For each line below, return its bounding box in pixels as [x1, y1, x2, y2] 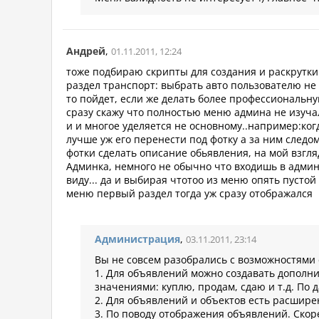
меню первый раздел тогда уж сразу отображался [66, 187, 313, 201]
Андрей [66, 44, 105, 58]
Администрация [95, 232, 180, 246]
